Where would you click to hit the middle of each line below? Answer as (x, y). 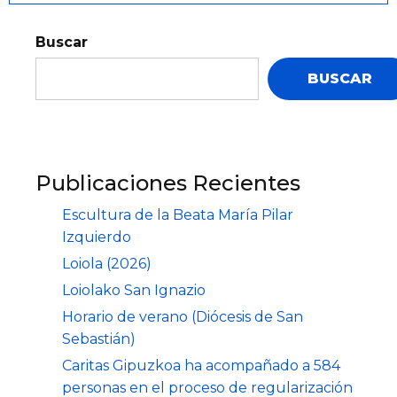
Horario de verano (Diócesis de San (183, 316)
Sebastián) (99, 339)
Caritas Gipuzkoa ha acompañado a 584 (201, 365)
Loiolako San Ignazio (134, 290)
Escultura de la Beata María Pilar (178, 214)
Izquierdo (97, 237)
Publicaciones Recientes (168, 183)
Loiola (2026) (107, 263)
